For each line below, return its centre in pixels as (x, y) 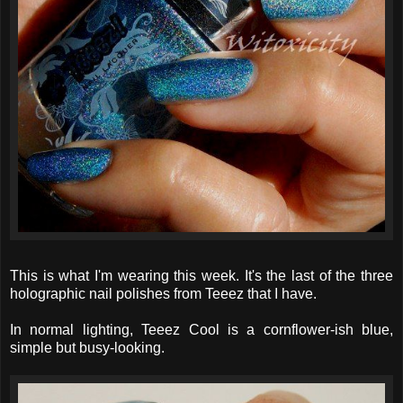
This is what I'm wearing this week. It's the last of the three (201, 275)
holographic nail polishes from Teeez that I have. (163, 293)
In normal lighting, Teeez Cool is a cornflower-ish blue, (201, 329)
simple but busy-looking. (87, 347)
